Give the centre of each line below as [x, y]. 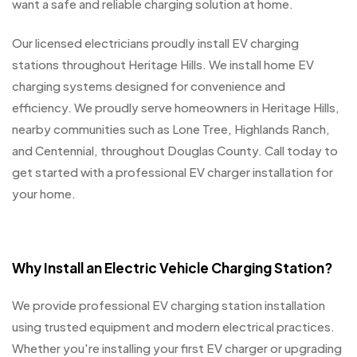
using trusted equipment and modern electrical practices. [173, 327]
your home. [44, 193]
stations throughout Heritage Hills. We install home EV [163, 64]
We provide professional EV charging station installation [169, 305]
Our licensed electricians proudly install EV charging [155, 42]
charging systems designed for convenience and [149, 85]
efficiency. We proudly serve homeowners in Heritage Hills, [176, 107]
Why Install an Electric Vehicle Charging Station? [172, 267]
